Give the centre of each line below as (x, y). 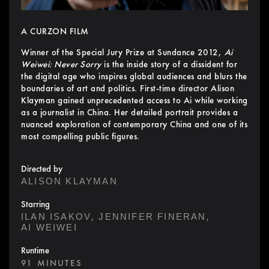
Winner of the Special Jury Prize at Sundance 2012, (123, 53)
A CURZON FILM (55, 32)
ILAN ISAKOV (56, 217)
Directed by (42, 169)
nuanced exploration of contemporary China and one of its (134, 125)
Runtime (35, 251)
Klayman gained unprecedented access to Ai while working (134, 101)
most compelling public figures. (80, 137)
